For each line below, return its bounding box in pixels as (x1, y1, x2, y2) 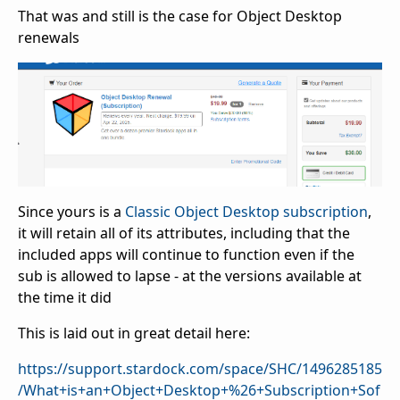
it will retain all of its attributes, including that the (18, 223, 350, 244)
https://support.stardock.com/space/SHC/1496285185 (18, 359, 382, 379)
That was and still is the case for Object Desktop (18, 6, 342, 27)
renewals (18, 28, 79, 48)
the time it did (18, 287, 112, 308)
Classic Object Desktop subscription (125, 202, 368, 222)
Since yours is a (18, 202, 125, 222)
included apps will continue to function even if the (18, 245, 354, 265)
